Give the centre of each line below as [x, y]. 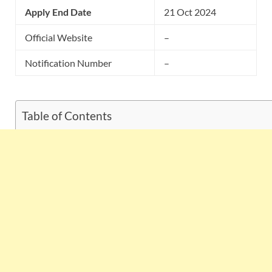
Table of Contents [67, 116]
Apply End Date [58, 12]
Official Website [59, 38]
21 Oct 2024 [190, 12]
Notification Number [68, 63]
